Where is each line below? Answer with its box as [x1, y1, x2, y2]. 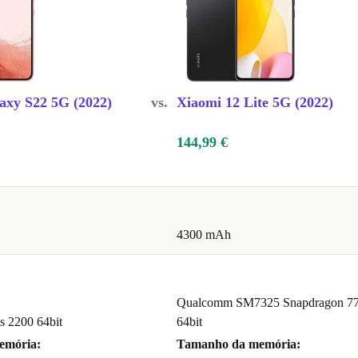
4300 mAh [177, 228, 231, 242]
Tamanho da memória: [177, 337, 300, 352]
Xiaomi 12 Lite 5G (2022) [177, 94, 333, 111]
